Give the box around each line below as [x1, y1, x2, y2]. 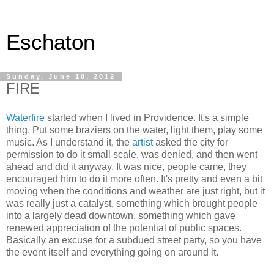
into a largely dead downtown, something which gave [6, 210, 235, 221]
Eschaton [6, 31, 95, 54]
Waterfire [6, 112, 45, 123]
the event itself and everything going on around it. [6, 246, 218, 257]
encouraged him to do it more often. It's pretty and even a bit [6, 173, 262, 184]
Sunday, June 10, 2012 [6, 73, 116, 80]
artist [132, 136, 153, 147]
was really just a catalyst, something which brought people [6, 198, 257, 209]
